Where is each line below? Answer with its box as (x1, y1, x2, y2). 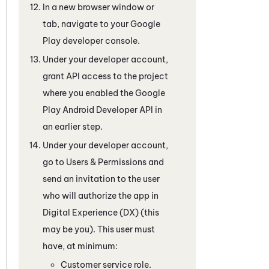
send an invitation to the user (43, 173, 160, 184)
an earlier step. (43, 121, 103, 132)
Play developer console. (43, 35, 140, 46)
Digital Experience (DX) (43, 207, 139, 218)
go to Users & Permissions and (43, 156, 164, 168)
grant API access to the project (43, 70, 168, 82)
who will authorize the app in (43, 190, 159, 201)
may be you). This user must (43, 223, 155, 235)
